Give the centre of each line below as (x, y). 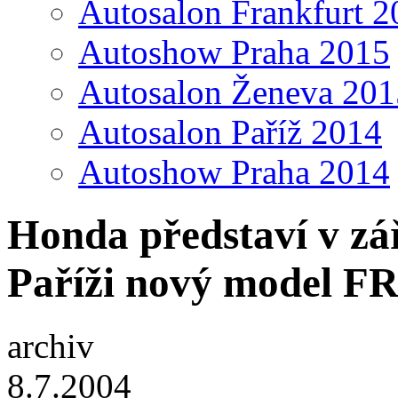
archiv (51, 346)
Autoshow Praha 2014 (234, 172)
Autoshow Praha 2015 (234, 52)
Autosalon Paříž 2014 (230, 132)
